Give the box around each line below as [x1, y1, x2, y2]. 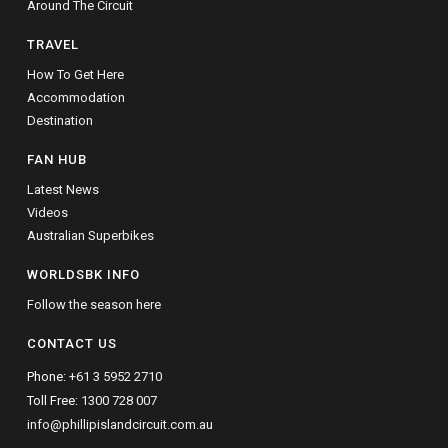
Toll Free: [27, 392, 82, 408]
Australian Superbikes [26, 227, 154, 243]
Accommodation [26, 89, 125, 105]
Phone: [27, 368, 70, 384]
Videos [26, 204, 68, 220]
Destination [26, 112, 93, 128]
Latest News [26, 181, 99, 197]
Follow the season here [26, 296, 161, 312]
